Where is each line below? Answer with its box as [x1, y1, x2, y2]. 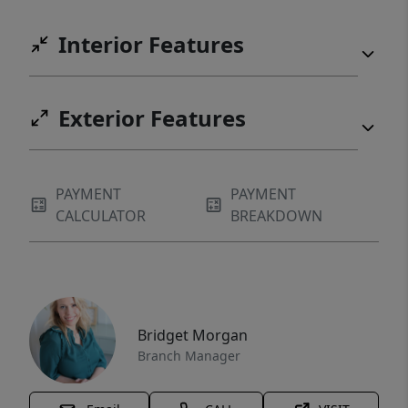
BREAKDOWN [230, 206, 323, 226]
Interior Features [58, 29, 244, 59]
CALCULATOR [56, 206, 147, 226]
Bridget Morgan [138, 324, 248, 345]
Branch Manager [138, 346, 240, 364]
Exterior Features [58, 103, 246, 133]
